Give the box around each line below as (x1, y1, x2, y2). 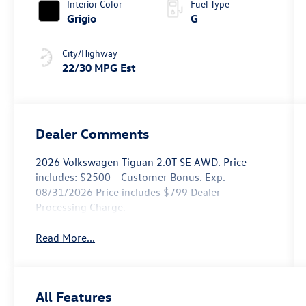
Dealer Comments (36, 124, 150, 142)
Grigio (67, 11, 97, 25)
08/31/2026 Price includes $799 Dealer (36, 185, 221, 199)
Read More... (36, 230, 96, 245)
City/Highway (62, 46, 118, 59)
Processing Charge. (36, 200, 126, 214)
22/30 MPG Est (62, 60, 137, 74)
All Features (36, 287, 111, 305)
